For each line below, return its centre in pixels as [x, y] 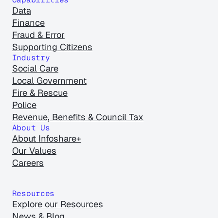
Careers [28, 163]
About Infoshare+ [46, 139]
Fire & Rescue [40, 93]
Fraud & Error [38, 35]
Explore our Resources [57, 204]
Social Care [35, 69]
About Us [31, 128]
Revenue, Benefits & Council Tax [78, 117]
